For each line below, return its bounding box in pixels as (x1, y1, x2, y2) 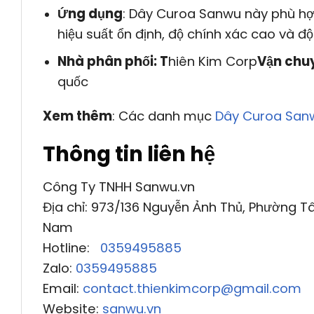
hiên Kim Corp (168, 52, 257, 70)
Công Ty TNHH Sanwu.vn (43, 178, 195, 196)
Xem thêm (43, 107, 112, 125)
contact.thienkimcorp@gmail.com (83, 280, 301, 298)
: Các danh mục (112, 107, 215, 125)
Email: (43, 280, 83, 298)
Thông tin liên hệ (43, 139, 215, 169)
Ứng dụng (57, 5, 123, 23)
